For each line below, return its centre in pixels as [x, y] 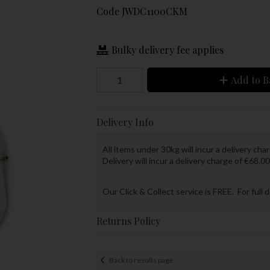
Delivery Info [125, 122]
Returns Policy [128, 221]
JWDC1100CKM [154, 11]
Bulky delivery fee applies [167, 49]
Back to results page [141, 260]
